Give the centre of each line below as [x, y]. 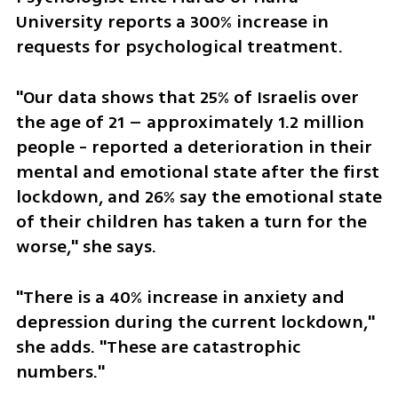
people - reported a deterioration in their [194, 147]
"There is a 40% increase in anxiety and [180, 297]
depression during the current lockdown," [195, 322]
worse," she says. [88, 246]
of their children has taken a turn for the [191, 221]
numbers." [60, 371]
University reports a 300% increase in [172, 21]
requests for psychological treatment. [181, 46]
